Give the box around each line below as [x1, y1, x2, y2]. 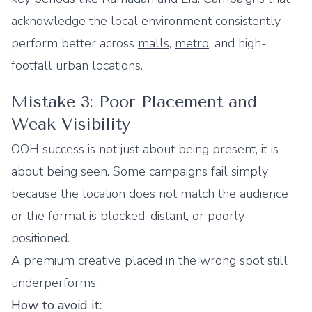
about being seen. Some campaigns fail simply [11, 163, 268, 180]
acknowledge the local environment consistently [11, 13, 281, 29]
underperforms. [11, 274, 98, 291]
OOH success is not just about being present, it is [11, 141, 279, 157]
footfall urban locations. [11, 57, 143, 74]
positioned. [11, 230, 70, 247]
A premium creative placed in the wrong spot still [11, 252, 288, 269]
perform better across [11, 35, 138, 52]
